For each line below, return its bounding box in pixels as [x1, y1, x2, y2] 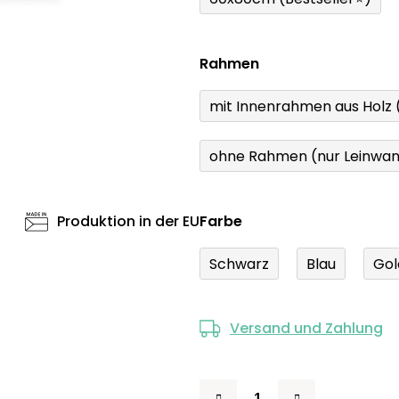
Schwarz [209, 253, 269, 274]
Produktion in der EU [57, 211, 199, 232]
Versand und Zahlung [230, 318, 383, 339]
